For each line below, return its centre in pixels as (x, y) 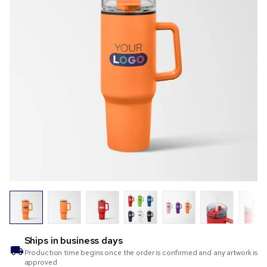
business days (91, 241)
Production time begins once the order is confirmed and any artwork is (141, 253)
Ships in (42, 241)
